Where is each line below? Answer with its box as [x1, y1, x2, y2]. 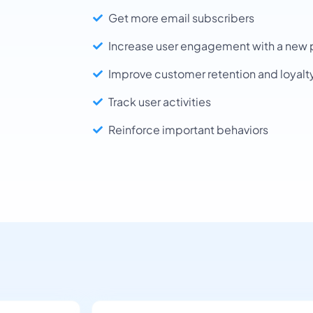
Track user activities [108, 94, 211, 109]
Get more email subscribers [108, 10, 254, 25]
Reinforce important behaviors [108, 122, 268, 137]
